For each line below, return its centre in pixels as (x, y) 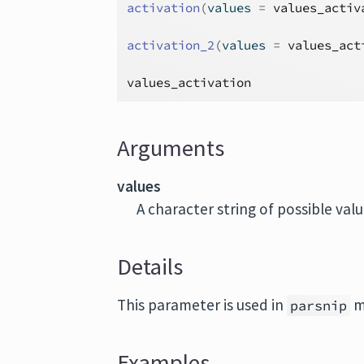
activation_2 (171, 45)
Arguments (171, 148)
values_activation (189, 82)
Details (150, 266)
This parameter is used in (202, 305)
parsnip (319, 305)
